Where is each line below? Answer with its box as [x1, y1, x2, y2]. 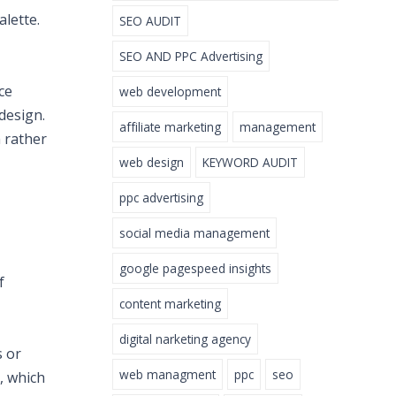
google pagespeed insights [119, 260, 271, 278]
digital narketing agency [119, 331, 251, 348]
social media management [119, 225, 270, 242]
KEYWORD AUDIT [202, 154, 298, 171]
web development [119, 83, 221, 101]
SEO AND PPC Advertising [119, 48, 263, 65]
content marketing [119, 295, 221, 313]
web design [119, 154, 184, 171]
